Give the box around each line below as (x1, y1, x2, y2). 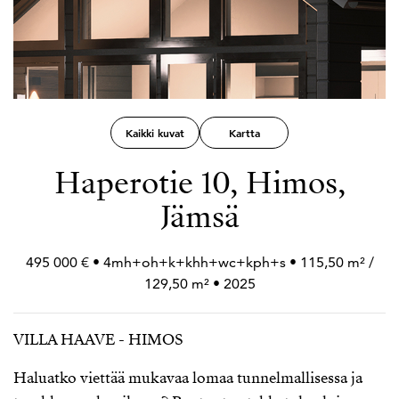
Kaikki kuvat (126, 126, 184, 140)
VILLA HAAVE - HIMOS (13, 330, 183, 350)
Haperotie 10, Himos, (53, 162, 346, 204)
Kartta (228, 126, 260, 140)
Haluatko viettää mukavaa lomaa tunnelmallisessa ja (13, 368, 362, 388)
